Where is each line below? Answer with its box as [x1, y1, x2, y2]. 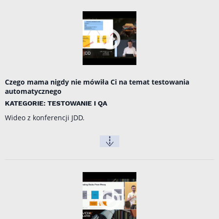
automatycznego [5, 87, 62, 96]
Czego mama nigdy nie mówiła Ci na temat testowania [5, 77, 189, 87]
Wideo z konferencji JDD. [5, 113, 85, 123]
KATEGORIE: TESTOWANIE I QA [5, 99, 107, 108]
